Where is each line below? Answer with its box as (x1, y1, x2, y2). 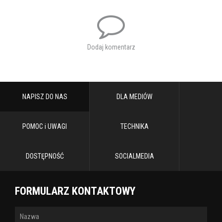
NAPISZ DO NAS (22, 92, 67, 101)
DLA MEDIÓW (116, 92, 153, 101)
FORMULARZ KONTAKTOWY (15, 184, 135, 197)
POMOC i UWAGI (22, 122, 67, 130)
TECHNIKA (120, 122, 149, 130)
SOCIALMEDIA (114, 152, 154, 160)
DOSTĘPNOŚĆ (25, 152, 64, 160)
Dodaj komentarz (87, 43, 135, 51)
